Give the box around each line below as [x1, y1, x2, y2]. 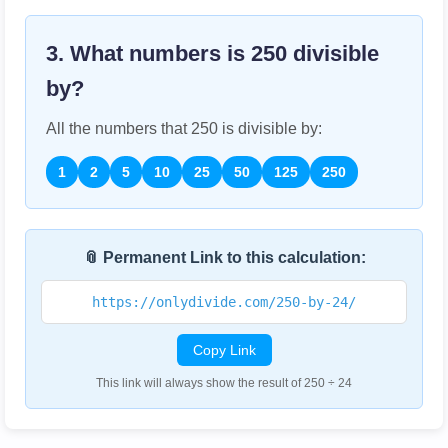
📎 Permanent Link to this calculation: [82, 249, 366, 266]
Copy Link [192, 342, 256, 358]
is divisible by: [218, 120, 322, 137]
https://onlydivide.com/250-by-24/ [92, 294, 356, 310]
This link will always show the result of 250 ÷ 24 [96, 376, 352, 390]
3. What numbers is [46, 41, 251, 66]
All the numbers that [46, 120, 191, 137]
